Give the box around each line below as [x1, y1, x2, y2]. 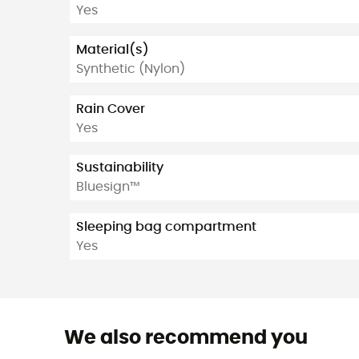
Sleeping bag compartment [76, 220, 256, 234]
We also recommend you [63, 328, 308, 348]
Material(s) [76, 43, 149, 57]
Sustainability [76, 161, 163, 175]
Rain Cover [76, 102, 145, 115]
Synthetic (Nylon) [76, 63, 185, 76]
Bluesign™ [76, 180, 140, 194]
